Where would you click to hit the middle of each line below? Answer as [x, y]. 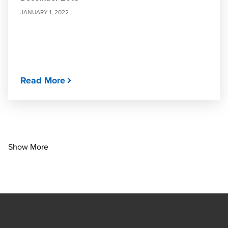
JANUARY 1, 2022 [45, 12]
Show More [28, 147]
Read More [43, 80]
